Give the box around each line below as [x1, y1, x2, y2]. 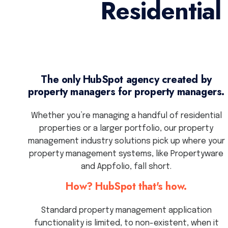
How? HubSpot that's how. [66, 179, 187, 194]
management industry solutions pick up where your [27, 137, 225, 146]
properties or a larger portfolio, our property [39, 124, 214, 133]
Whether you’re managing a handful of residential [31, 111, 222, 121]
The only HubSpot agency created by [41, 72, 212, 87]
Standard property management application [41, 206, 212, 215]
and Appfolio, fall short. [81, 162, 172, 172]
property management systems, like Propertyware [29, 150, 224, 159]
